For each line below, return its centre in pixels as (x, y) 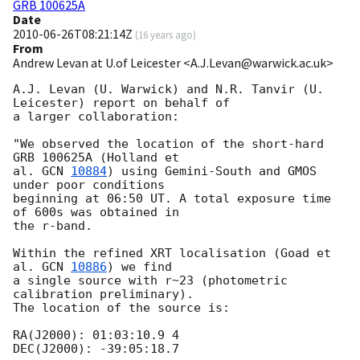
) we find (139, 267)
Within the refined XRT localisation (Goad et (172, 254)
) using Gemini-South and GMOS (212, 172)
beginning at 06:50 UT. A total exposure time (172, 199)
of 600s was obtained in (100, 213)
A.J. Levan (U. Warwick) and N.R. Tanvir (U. (168, 90)
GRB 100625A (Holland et (96, 158)
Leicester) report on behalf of (121, 103)
